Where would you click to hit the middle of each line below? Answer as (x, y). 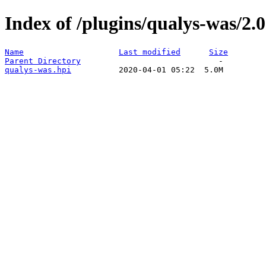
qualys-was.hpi (38, 69)
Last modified (150, 52)
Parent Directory (43, 61)
